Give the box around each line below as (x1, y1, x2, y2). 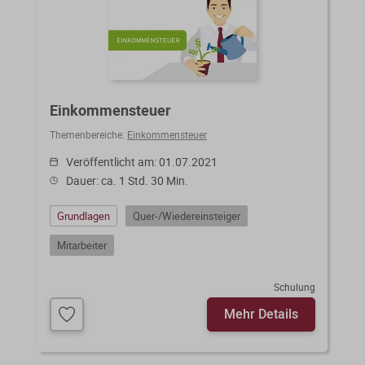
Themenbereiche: (50, 127, 127, 141)
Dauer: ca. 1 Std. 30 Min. (66, 172, 188, 188)
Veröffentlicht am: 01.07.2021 (66, 153, 218, 169)
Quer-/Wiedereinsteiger (133, 208, 240, 223)
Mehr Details (224, 304, 298, 323)
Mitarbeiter (57, 237, 107, 253)
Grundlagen (57, 208, 110, 223)
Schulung (274, 279, 315, 293)
